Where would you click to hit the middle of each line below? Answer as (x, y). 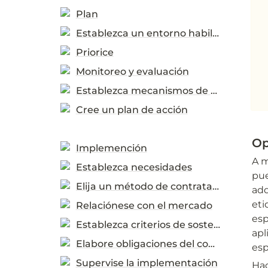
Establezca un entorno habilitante (215, 33)
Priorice (95, 52)
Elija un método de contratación (215, 186)
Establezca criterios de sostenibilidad (217, 225)
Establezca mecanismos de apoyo (214, 91)
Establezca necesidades (134, 167)
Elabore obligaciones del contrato (211, 244)
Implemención (111, 148)
